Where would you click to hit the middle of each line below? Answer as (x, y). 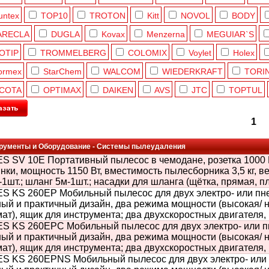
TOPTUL (246, 90)
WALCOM (122, 71)
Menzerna (166, 34)
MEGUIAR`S (230, 34)
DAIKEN (118, 90)
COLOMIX (147, 53)
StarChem (62, 71)
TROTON (107, 16)
